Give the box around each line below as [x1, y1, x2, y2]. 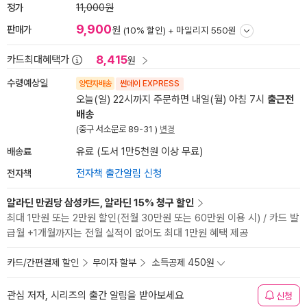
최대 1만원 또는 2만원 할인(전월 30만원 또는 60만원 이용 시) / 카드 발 [7, 212, 299, 224]
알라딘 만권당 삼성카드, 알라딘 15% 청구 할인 [7, 197, 194, 209]
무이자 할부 [93, 257, 136, 268]
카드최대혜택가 [7, 53, 69, 66]
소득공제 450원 [152, 257, 214, 268]
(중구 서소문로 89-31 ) [76, 124, 160, 134]
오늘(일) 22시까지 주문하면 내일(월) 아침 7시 [76, 93, 267, 106]
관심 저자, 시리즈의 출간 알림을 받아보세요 [7, 289, 184, 302]
